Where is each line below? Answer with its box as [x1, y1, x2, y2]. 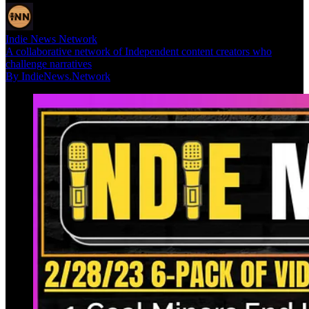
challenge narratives [6, 57, 92, 70]
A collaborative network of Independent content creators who [6, 45, 272, 57]
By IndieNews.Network [6, 70, 110, 82]
